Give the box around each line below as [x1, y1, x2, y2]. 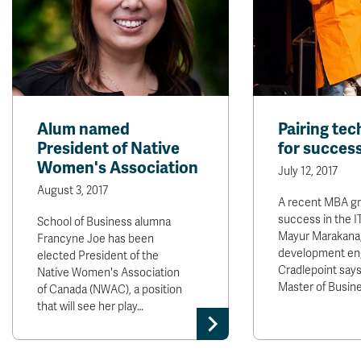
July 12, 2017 [277, 164, 338, 178]
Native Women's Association [37, 266, 180, 280]
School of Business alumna [37, 215, 171, 229]
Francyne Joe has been [37, 232, 154, 246]
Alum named [37, 119, 130, 139]
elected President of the [37, 249, 159, 263]
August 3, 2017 [37, 184, 108, 197]
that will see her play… [37, 300, 143, 313]
